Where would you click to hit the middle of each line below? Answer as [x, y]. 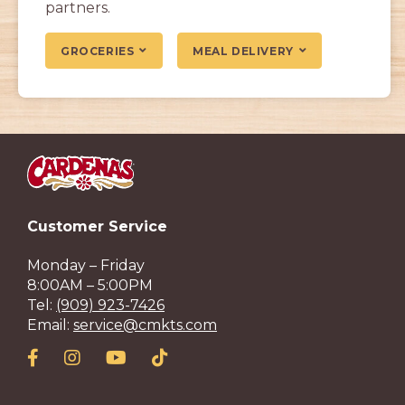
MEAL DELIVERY [243, 51]
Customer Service [97, 227]
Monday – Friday [86, 266]
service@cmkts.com [145, 325]
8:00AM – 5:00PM [90, 286]
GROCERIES [98, 51]
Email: [50, 325]
